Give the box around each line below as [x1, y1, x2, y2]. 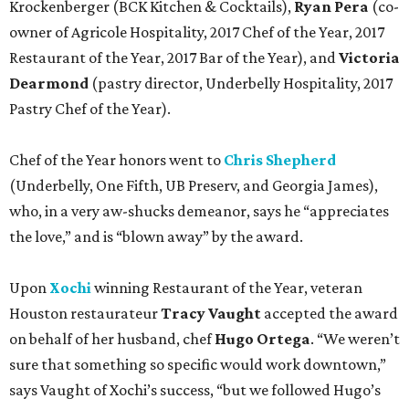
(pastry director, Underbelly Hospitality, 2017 [89, 73, 393, 92]
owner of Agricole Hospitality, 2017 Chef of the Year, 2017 [9, 22, 384, 41]
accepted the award [264, 303, 398, 322]
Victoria [339, 47, 400, 67]
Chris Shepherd [224, 150, 336, 169]
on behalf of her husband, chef [9, 329, 215, 348]
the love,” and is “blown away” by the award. [9, 226, 303, 246]
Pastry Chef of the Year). [9, 99, 171, 118]
